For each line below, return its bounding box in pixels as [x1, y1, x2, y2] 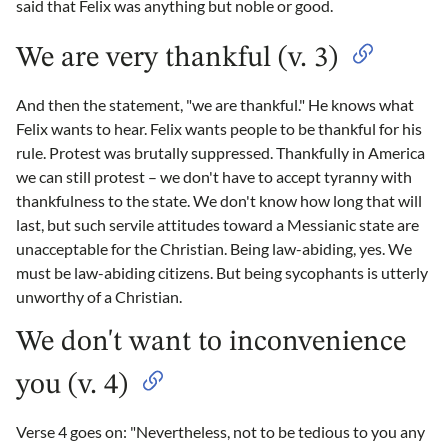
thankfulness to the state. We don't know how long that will [16, 190, 422, 210]
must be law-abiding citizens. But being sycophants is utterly [16, 262, 428, 282]
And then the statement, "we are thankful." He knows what [16, 94, 414, 114]
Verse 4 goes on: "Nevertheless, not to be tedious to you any [16, 421, 425, 441]
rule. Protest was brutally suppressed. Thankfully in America [16, 142, 425, 162]
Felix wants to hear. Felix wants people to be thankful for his [16, 118, 422, 138]
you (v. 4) [16, 370, 128, 400]
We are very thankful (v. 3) [16, 43, 338, 73]
